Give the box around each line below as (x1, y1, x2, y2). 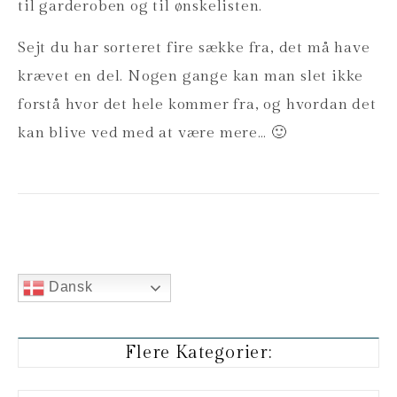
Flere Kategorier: (124, 341, 273, 363)
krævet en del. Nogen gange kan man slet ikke (18, 66, 364, 85)
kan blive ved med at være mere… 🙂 (18, 123, 287, 142)
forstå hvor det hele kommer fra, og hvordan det (18, 95, 377, 113)
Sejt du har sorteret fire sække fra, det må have (18, 38, 370, 57)
